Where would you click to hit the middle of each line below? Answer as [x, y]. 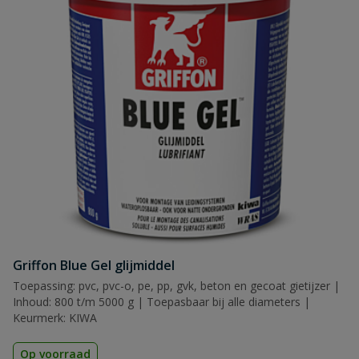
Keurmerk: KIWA [55, 318]
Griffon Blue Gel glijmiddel [94, 265]
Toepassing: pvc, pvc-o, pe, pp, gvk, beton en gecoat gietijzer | [176, 286]
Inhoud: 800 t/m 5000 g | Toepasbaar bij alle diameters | [161, 302]
